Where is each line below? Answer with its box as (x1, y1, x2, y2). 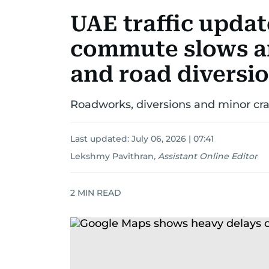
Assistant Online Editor (158, 151, 258, 162)
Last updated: (70, 133, 131, 144)
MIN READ (75, 187, 121, 198)
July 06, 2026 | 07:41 (131, 133, 214, 144)
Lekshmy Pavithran (70, 151, 154, 162)
